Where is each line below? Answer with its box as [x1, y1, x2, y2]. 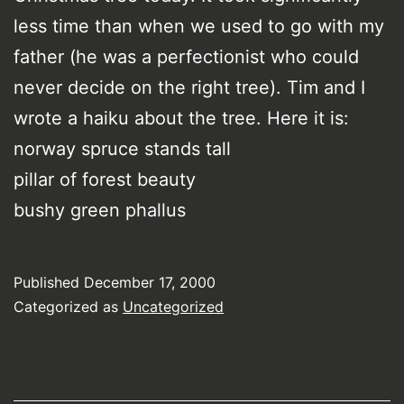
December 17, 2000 [84, 272, 216, 291]
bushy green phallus [14, 198, 186, 221]
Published [14, 272, 84, 291]
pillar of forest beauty [14, 168, 196, 190]
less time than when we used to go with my [14, 14, 384, 37]
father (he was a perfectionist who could [14, 45, 359, 68]
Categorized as [14, 297, 123, 316]
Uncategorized [123, 297, 224, 316]
